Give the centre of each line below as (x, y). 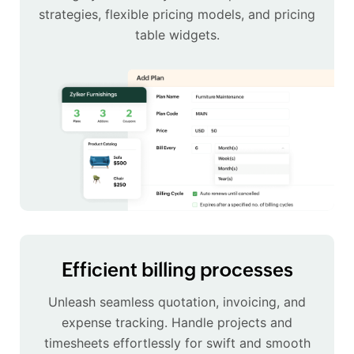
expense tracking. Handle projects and (177, 322)
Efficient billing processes (177, 269)
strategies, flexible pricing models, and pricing (177, 14)
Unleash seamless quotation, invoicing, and (177, 301)
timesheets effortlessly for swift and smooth (177, 343)
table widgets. (177, 34)
